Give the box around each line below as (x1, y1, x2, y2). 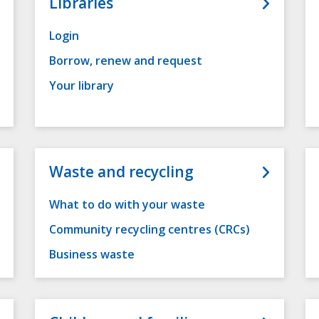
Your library (49, 78, 114, 94)
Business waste (49, 246, 135, 263)
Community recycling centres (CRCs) (49, 221, 250, 238)
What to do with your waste (49, 197, 205, 213)
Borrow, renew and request (49, 53, 202, 69)
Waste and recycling (49, 162, 194, 182)
